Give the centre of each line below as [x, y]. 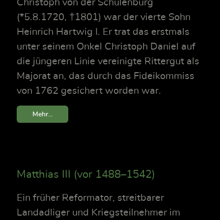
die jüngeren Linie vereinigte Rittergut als [108, 61]
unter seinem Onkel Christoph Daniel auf [106, 46]
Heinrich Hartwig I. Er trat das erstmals [103, 32]
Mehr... [42, 114]
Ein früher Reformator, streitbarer [90, 198]
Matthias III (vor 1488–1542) [86, 175]
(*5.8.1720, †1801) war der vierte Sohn [104, 17]
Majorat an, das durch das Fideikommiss [106, 76]
